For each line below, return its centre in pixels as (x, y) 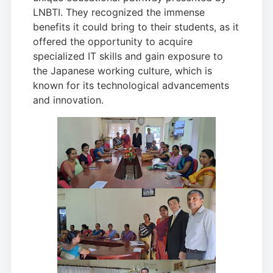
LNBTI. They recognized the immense (119, 12)
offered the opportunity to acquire (113, 41)
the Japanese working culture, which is (122, 70)
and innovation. (68, 100)
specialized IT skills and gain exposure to (128, 56)
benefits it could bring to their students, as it (136, 27)
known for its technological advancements (131, 85)
